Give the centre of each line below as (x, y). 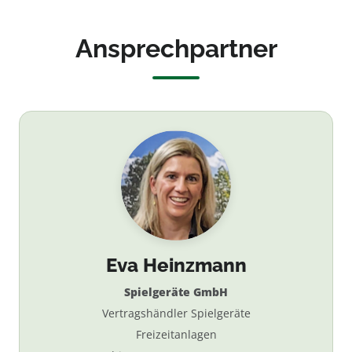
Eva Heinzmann (176, 265)
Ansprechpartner (176, 48)
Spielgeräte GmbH (176, 292)
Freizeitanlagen (176, 334)
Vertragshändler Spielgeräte (176, 313)
